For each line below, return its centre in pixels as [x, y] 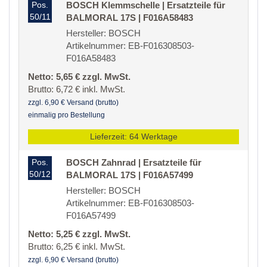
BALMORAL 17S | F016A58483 [130, 18]
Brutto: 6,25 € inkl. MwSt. [77, 247]
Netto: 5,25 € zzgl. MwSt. [79, 234]
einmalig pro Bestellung [66, 115]
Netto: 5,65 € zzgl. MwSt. [79, 77]
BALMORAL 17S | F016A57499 [130, 175]
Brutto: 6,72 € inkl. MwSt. [77, 89]
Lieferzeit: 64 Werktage [133, 137]
